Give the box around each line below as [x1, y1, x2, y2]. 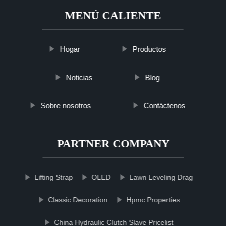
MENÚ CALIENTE [65, 9, 161, 22]
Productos [132, 45, 166, 53]
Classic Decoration [48, 196, 108, 204]
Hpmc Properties [126, 196, 180, 204]
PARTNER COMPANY [56, 137, 169, 150]
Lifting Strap [34, 173, 73, 181]
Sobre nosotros [40, 101, 91, 110]
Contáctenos [143, 101, 186, 110]
